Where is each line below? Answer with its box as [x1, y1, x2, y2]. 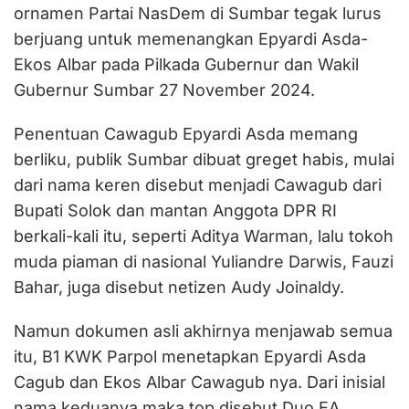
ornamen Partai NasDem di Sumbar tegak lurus [14, 4, 382, 23]
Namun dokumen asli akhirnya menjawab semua [14, 321, 393, 341]
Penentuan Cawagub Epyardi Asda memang [14, 124, 358, 143]
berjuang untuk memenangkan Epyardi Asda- [14, 29, 368, 48]
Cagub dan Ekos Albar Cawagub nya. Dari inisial [14, 372, 385, 392]
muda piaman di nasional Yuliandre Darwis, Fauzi [14, 252, 393, 271]
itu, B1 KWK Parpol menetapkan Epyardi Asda [14, 347, 366, 366]
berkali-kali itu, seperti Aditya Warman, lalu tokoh [14, 226, 393, 246]
